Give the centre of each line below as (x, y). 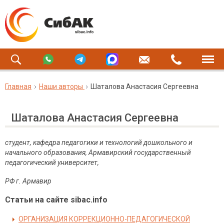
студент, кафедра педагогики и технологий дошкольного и (99, 142)
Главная (18, 86)
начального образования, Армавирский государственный (98, 152)
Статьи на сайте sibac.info (56, 200)
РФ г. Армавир (28, 181)
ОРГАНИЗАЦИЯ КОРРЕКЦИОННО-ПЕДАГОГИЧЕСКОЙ (104, 219)
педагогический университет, (52, 162)
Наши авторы (61, 86)
